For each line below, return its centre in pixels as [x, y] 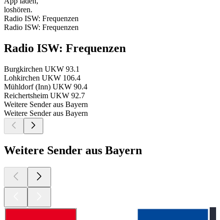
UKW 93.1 [62, 69]
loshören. [18, 10]
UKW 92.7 [68, 95]
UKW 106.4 [61, 78]
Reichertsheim [26, 95]
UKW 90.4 [70, 86]
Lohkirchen [22, 78]
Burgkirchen [23, 69]
